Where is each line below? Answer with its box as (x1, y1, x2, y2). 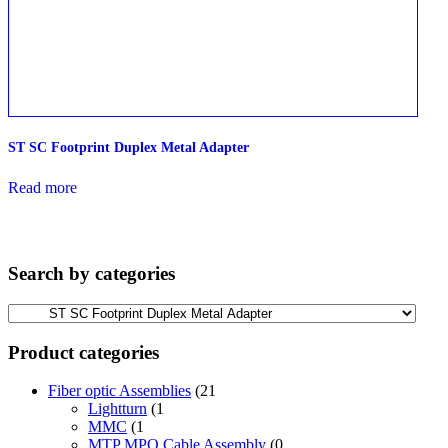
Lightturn (88, 400, 147, 418)
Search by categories (8, 263, 175, 285)
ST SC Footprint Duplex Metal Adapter (8, 139, 249, 155)
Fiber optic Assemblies (48, 382, 191, 400)
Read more (8, 178, 77, 196)
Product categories (8, 341, 159, 363)
